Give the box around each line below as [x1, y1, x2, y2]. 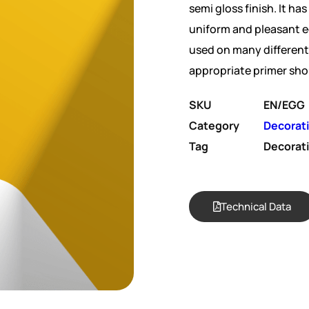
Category [189, 117, 239, 133]
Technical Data [221, 199, 291, 214]
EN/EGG [263, 97, 305, 112]
